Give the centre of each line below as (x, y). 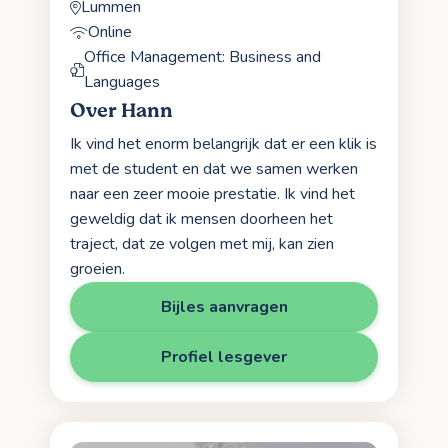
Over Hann (121, 111)
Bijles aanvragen (224, 306)
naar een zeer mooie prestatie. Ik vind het (212, 193)
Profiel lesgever (224, 356)
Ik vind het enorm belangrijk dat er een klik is (223, 143)
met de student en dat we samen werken (214, 168)
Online (110, 32)
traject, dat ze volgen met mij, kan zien (202, 243)
